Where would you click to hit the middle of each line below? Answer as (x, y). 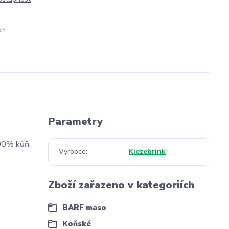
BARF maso (84, 208)
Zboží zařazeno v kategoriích (121, 185)
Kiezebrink (147, 152)
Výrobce (72, 152)
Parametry (75, 121)
